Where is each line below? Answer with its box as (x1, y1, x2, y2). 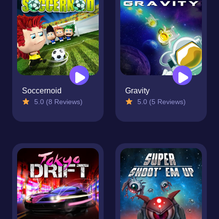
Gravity (125, 87, 150, 95)
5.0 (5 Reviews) (135, 98, 186, 106)
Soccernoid (22, 87, 62, 95)
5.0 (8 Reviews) (32, 98, 83, 106)
